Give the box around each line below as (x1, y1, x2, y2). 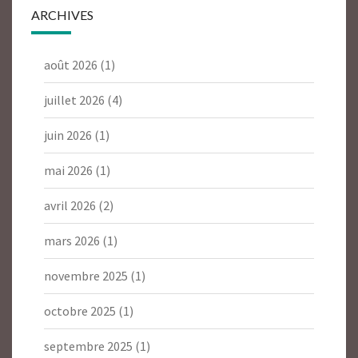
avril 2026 (44, 197, 96, 214)
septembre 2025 (44, 338, 133, 355)
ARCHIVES (31, 7, 93, 23)
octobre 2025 (44, 303, 116, 320)
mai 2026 (44, 162, 93, 179)
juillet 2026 (44, 92, 105, 109)
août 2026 (44, 57, 97, 74)
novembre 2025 (44, 268, 128, 284)
